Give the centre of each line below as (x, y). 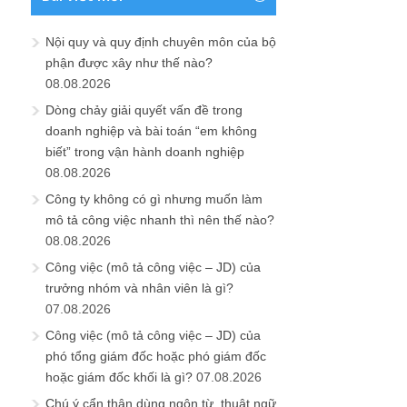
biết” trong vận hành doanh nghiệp (145, 152)
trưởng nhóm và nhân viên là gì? (139, 288)
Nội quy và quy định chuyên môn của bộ (161, 42)
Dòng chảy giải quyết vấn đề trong (144, 110)
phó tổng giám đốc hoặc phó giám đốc (156, 357)
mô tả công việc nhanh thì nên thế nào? (160, 220)
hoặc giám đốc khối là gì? (119, 377)
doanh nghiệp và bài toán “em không (151, 131)
